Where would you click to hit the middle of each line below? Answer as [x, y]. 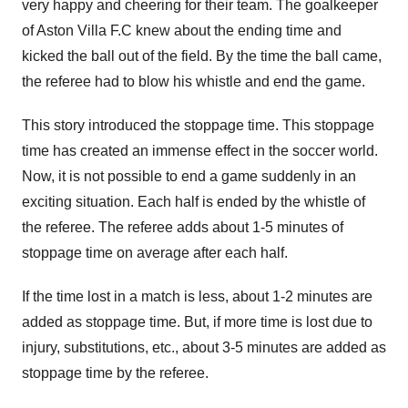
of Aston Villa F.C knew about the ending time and [182, 31]
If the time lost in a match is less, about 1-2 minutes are [197, 296]
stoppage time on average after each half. [157, 253]
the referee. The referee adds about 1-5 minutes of [183, 227]
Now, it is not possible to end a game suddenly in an [189, 176]
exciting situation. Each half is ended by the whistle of [194, 202]
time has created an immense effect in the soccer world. [200, 151]
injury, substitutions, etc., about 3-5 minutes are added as [204, 347]
